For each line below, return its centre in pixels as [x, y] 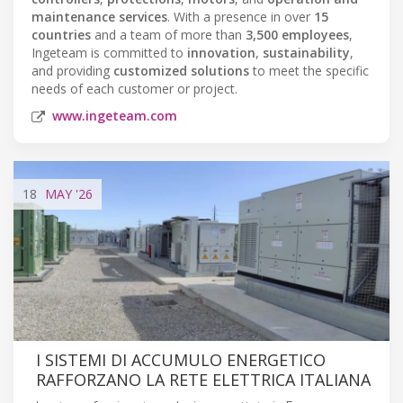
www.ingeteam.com [115, 115]
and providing [72, 70]
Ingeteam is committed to [109, 52]
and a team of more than [168, 34]
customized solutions [181, 70]
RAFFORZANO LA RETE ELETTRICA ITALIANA [203, 379]
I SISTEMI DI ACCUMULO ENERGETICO [181, 359]
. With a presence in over [241, 16]
